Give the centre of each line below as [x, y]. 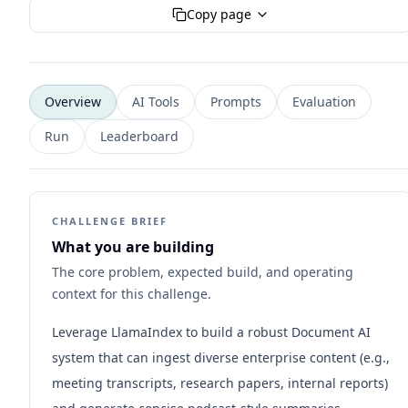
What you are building [133, 247]
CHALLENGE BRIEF [110, 221]
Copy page [219, 14]
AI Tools [156, 102]
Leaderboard [139, 136]
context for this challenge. [132, 294]
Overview [73, 102]
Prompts [236, 102]
